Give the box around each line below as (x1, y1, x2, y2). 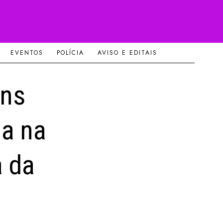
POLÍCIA (56, 48, 84, 58)
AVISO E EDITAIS (97, 48, 157, 58)
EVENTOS (10, 48, 43, 58)
